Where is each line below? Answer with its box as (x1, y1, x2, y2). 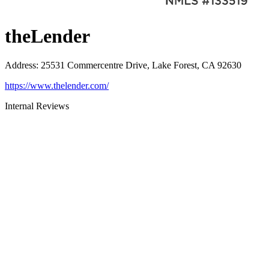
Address (5, 60, 36, 71)
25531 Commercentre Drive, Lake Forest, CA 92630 (41, 60, 241, 71)
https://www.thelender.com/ (5, 80, 109, 91)
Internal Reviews (5, 101, 69, 112)
